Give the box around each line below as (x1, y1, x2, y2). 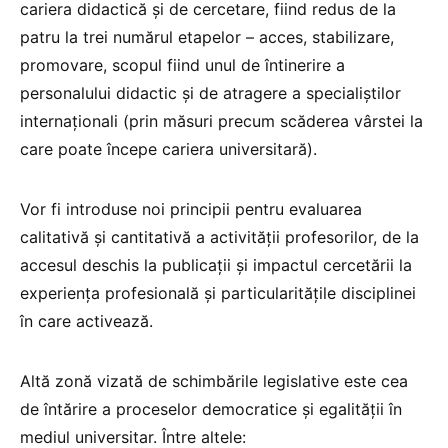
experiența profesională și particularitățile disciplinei (20, 283, 416, 304)
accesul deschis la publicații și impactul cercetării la (20, 255, 412, 276)
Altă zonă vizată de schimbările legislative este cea (20, 371, 408, 392)
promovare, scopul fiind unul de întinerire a (20, 55, 345, 76)
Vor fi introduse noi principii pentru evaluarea (20, 199, 362, 220)
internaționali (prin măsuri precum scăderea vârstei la (20, 111, 423, 132)
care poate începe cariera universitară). (20, 139, 317, 160)
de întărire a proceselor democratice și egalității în (20, 399, 402, 420)
